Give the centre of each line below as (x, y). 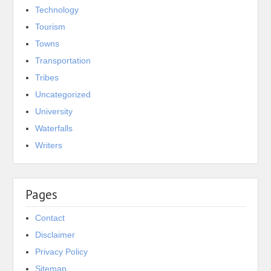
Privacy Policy (62, 252)
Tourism (51, 27)
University (54, 112)
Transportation (63, 61)
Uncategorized (63, 95)
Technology (57, 10)
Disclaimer (55, 235)
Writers (49, 145)
